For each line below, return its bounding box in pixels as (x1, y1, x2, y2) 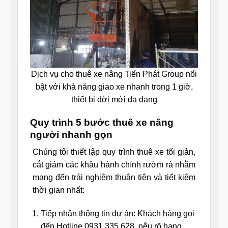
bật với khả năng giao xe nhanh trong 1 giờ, (35, 82, 193, 92)
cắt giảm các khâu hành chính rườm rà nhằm (33, 160, 195, 169)
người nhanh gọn (30, 129, 112, 140)
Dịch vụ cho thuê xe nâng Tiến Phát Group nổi (31, 70, 197, 79)
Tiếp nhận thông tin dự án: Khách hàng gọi (40, 209, 194, 218)
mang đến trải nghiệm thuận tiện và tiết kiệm (33, 173, 195, 182)
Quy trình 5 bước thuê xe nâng (30, 117, 174, 128)
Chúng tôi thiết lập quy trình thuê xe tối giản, (33, 148, 195, 157)
